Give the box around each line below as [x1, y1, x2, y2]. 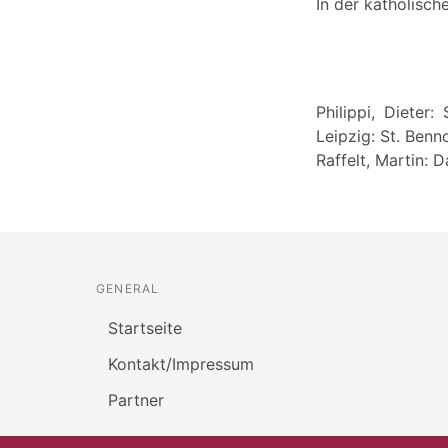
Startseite [108, 317, 182, 338]
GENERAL [96, 280, 160, 296]
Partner [108, 389, 164, 410]
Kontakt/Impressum [108, 353, 254, 374]
